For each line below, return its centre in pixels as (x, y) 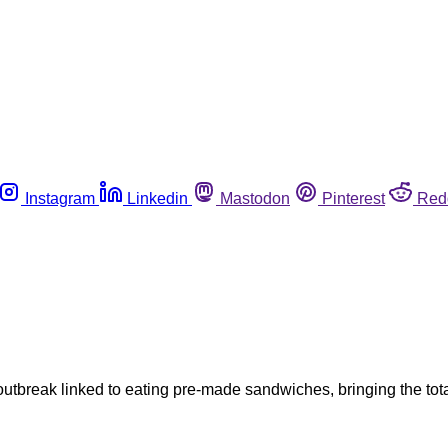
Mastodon (255, 198)
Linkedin (157, 198)
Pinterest (353, 198)
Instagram (60, 198)
